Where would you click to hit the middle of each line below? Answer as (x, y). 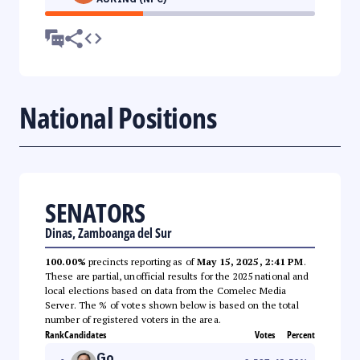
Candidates (85, 334)
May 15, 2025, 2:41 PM (250, 261)
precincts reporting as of (141, 261)
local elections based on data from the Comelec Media (166, 290)
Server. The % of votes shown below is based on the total (172, 305)
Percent (301, 334)
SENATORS (95, 212)
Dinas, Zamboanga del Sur (108, 233)
